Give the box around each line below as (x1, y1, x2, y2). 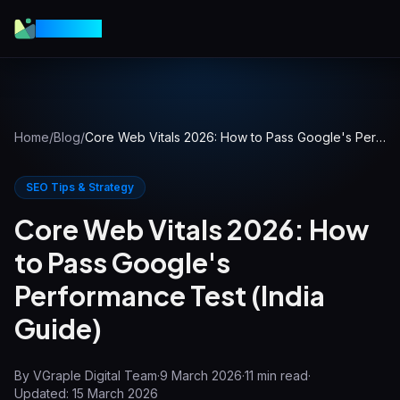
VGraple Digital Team (33, 368, 157, 383)
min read (254, 368, 308, 383)
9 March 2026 (160, 368, 242, 383)
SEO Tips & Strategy (26, 180, 134, 194)
